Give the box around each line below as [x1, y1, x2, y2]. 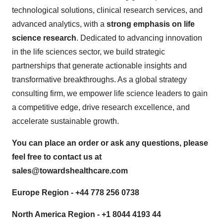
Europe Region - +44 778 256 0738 [12, 188, 139, 197]
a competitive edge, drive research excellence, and [12, 103, 190, 112]
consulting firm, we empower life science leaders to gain [12, 89, 208, 98]
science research [12, 34, 76, 43]
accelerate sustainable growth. [12, 117, 119, 126]
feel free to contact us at [12, 153, 102, 162]
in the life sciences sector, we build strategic [12, 48, 165, 56]
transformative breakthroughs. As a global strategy [12, 75, 187, 84]
